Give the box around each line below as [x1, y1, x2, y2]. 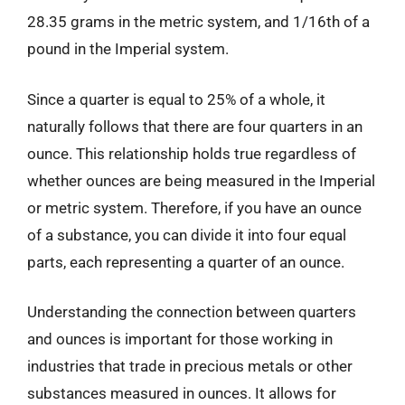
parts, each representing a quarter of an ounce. [27, 252, 344, 271]
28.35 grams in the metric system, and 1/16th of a [27, 13, 370, 31]
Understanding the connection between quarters [27, 303, 356, 321]
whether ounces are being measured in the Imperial [27, 171, 375, 190]
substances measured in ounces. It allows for [27, 384, 336, 402]
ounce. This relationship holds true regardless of [27, 144, 356, 163]
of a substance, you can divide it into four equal [27, 225, 346, 244]
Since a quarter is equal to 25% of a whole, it [27, 89, 325, 108]
